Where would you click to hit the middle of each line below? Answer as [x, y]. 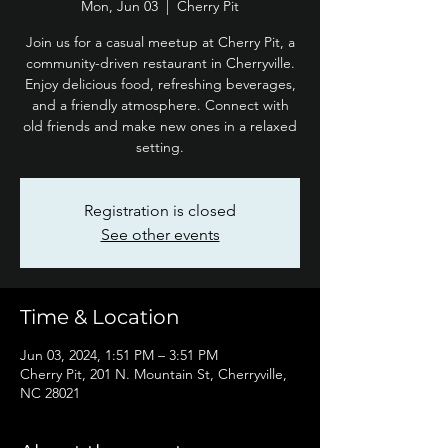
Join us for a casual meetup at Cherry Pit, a [160, 42]
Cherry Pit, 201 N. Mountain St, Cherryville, [153, 374]
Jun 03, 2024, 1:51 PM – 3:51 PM [119, 355]
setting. [160, 147]
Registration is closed [160, 210]
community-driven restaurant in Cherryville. [160, 63]
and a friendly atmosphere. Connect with [160, 105]
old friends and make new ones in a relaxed [160, 126]
